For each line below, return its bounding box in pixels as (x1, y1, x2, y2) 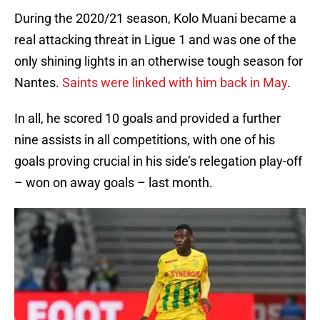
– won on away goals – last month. (14, 175, 213, 191)
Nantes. (14, 75, 62, 91)
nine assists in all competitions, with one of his (14, 132, 275, 148)
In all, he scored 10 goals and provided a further (14, 111, 281, 126)
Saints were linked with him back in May (62, 75, 287, 91)
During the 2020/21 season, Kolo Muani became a (14, 11, 296, 26)
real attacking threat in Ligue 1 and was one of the (14, 32, 296, 48)
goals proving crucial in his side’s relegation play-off (14, 154, 302, 169)
